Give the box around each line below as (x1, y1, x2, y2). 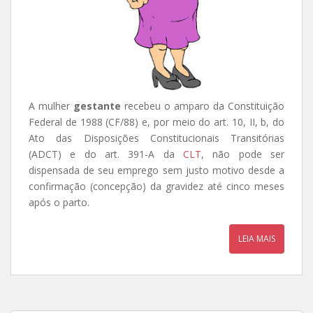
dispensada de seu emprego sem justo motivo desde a (29, 163, 284, 177)
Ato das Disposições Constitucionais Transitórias (29, 131, 284, 145)
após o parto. (29, 195, 89, 209)
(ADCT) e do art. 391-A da (29, 147, 183, 161)
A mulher (29, 99, 73, 112)
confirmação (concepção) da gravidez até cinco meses (29, 179, 284, 193)
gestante (73, 99, 121, 112)
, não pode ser (201, 147, 284, 161)
